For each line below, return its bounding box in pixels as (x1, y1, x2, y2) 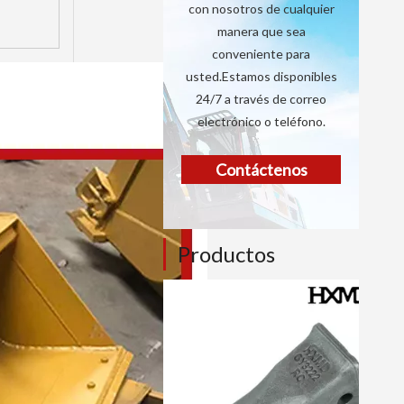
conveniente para (212, 46, 310, 61)
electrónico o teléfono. (197, 114, 326, 129)
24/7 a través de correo (196, 91, 326, 106)
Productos (178, 241, 275, 267)
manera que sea (216, 23, 306, 39)
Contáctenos (215, 160, 308, 179)
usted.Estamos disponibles (185, 69, 337, 84)
